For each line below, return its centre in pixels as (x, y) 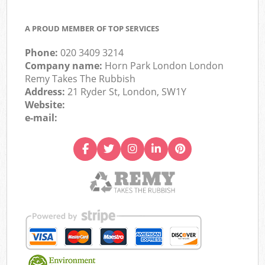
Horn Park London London (164, 66)
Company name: (65, 66)
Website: (45, 105)
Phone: (43, 53)
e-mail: (41, 118)
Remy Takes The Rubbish (80, 79)
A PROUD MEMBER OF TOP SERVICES (92, 29)
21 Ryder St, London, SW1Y (127, 92)
